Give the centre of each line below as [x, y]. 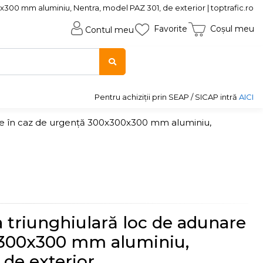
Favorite [170, 29]
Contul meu [109, 30]
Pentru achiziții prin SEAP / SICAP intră [167, 97]
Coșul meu [232, 29]
